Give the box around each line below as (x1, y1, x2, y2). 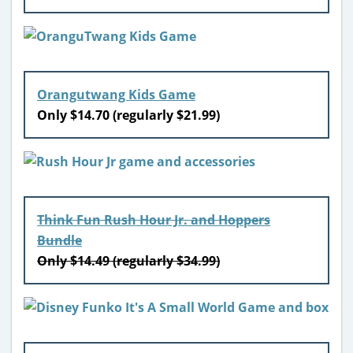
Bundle (37, 231, 82, 249)
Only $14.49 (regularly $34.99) (37, 251, 220, 269)
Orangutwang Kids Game (37, 85, 195, 103)
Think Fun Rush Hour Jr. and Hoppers (37, 210, 270, 229)
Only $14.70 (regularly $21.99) (37, 106, 220, 124)
